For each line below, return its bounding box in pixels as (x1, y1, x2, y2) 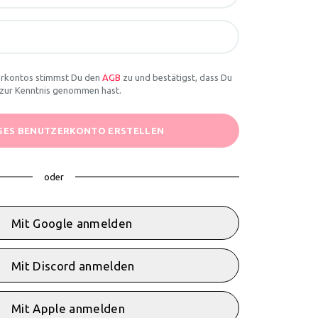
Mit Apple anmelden (11, 301, 125, 315)
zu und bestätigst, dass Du (121, 72, 232, 82)
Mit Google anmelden (11, 216, 133, 230)
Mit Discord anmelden (11, 258, 135, 273)
